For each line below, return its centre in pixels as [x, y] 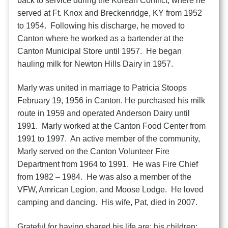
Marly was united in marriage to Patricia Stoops [102, 88]
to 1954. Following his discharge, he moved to [101, 25]
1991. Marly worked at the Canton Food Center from [112, 126]
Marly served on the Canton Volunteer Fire [94, 152]
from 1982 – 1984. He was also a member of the [105, 177]
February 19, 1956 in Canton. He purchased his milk [111, 101]
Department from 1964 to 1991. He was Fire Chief [108, 164]
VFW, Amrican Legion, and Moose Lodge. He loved [111, 190]
